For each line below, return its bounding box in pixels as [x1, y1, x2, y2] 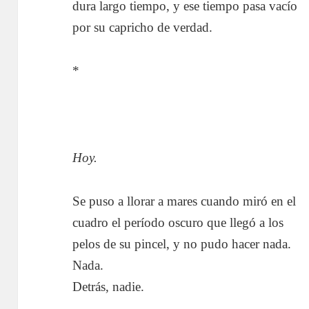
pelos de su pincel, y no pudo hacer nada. [72, 236, 292, 251]
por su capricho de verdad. [72, 19, 213, 34]
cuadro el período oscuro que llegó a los [72, 215, 284, 230]
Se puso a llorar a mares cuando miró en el [72, 193, 297, 208]
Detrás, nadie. [72, 279, 145, 294]
